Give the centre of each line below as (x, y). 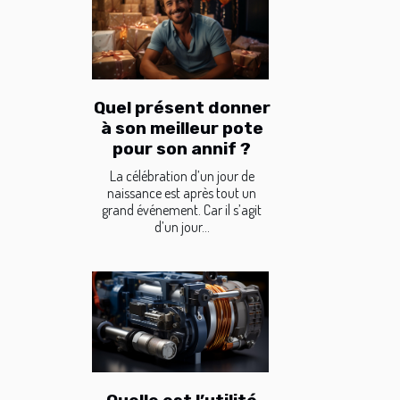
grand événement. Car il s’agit (182, 210)
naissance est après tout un (182, 193)
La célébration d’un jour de (182, 176)
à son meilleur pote (182, 129)
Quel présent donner (182, 108)
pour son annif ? (182, 149)
